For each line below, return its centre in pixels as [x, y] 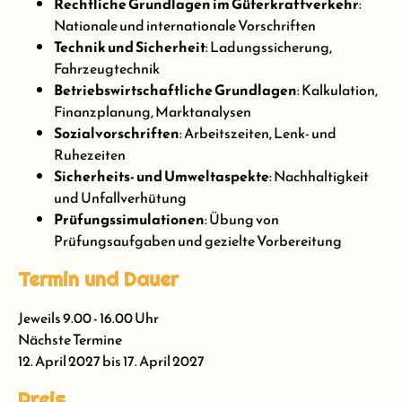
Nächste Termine [70, 340]
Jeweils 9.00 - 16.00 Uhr [88, 318]
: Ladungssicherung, [269, 47]
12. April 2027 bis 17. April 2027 [111, 361]
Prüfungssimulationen [129, 219]
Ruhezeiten [90, 155]
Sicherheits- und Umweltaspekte [162, 176]
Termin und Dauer [98, 280]
